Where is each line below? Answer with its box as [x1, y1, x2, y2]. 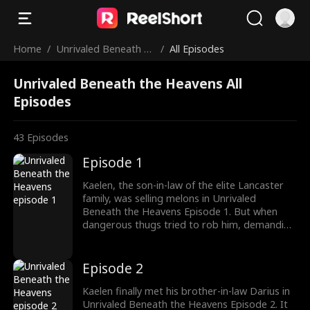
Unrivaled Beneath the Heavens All [13, 74, 243, 93]
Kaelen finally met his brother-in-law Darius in [82, 284, 291, 298]
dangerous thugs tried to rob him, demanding [82, 218, 296, 232]
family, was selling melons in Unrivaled [82, 192, 257, 206]
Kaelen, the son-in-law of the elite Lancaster [82, 179, 284, 192]
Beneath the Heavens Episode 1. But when [82, 205, 278, 219]
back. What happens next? [82, 244, 204, 258]
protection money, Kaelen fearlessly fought [82, 231, 281, 245]
